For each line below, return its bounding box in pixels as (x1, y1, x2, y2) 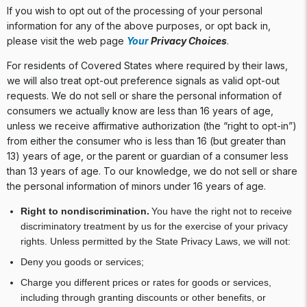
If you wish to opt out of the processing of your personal (7, 5, 262, 16)
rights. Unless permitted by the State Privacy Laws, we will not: (21, 236, 293, 247)
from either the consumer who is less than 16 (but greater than (7, 135, 286, 147)
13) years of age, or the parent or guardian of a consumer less (7, 150, 288, 162)
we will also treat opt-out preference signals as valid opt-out (7, 75, 280, 86)
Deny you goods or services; (21, 256, 147, 267)
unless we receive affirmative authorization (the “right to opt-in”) (7, 120, 297, 132)
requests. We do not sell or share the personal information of (7, 90, 282, 101)
